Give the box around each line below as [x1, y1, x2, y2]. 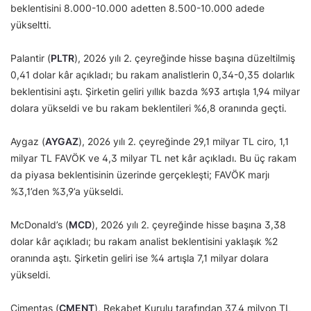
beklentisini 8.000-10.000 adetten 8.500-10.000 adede [10, 2, 264, 15]
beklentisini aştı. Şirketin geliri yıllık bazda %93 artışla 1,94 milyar [10, 85, 300, 98]
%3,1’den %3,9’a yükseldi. [10, 185, 124, 198]
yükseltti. [10, 19, 51, 31]
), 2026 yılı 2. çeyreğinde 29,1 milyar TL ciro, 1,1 [78, 135, 289, 148]
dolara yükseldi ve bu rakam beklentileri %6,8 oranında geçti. [10, 102, 289, 115]
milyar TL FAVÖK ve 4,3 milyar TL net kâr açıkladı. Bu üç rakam [10, 152, 296, 165]
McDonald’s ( [10, 219, 69, 231]
